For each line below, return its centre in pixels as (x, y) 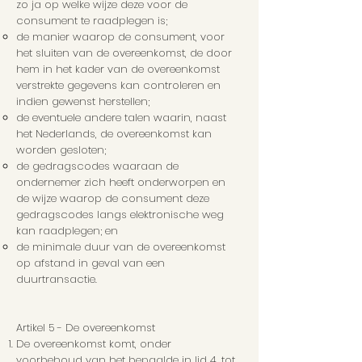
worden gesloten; (61, 150)
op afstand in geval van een (90, 263)
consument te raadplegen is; (92, 21)
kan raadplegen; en (67, 231)
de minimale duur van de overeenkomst (121, 247)
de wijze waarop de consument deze (113, 199)
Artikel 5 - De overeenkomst (86, 328)
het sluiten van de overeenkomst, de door (124, 53)
